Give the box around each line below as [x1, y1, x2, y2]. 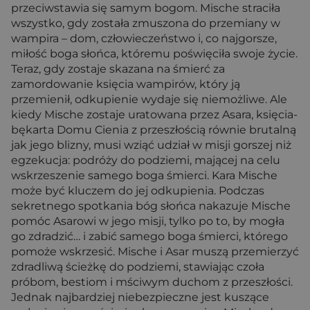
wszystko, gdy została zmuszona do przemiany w [11, 17, 280, 30]
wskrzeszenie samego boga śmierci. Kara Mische [11, 169, 277, 182]
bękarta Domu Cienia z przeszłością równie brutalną [11, 123, 296, 136]
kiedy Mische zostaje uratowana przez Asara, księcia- [11, 108, 298, 121]
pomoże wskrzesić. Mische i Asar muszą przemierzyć [11, 245, 299, 258]
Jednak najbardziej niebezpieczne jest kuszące [11, 291, 269, 304]
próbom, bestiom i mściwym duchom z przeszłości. [11, 275, 293, 289]
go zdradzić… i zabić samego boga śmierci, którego [11, 230, 288, 243]
